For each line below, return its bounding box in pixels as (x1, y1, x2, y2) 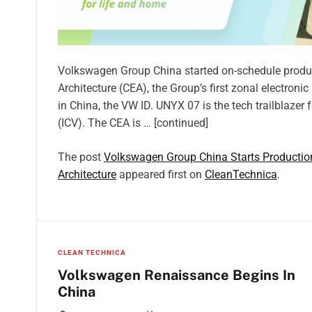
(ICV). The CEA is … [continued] (58, 116, 208, 130)
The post (58, 150, 104, 164)
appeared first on (116, 167, 205, 181)
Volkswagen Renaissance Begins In (58, 266, 295, 283)
